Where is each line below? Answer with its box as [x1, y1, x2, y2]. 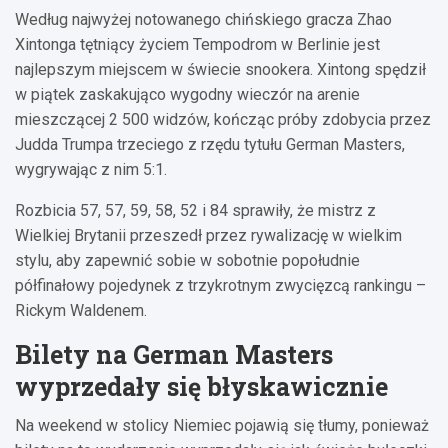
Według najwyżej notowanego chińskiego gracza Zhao [15, 9, 392, 29]
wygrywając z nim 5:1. [15, 159, 167, 179]
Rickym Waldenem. [15, 300, 147, 320]
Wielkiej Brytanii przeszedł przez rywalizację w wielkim [15, 225, 402, 245]
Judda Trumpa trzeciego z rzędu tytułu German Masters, [15, 134, 405, 154]
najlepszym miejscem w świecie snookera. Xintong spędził [15, 59, 426, 79]
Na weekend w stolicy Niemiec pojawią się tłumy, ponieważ [15, 415, 429, 435]
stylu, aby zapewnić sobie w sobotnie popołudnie [15, 250, 360, 270]
